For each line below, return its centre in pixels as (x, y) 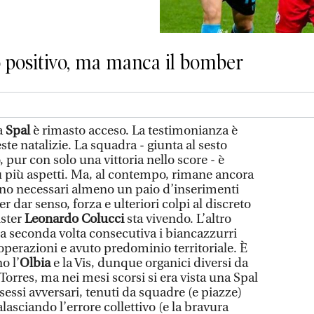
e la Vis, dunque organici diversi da (149, 263)
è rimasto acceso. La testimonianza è (135, 130)
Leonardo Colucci (76, 219)
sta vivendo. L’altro (179, 219)
